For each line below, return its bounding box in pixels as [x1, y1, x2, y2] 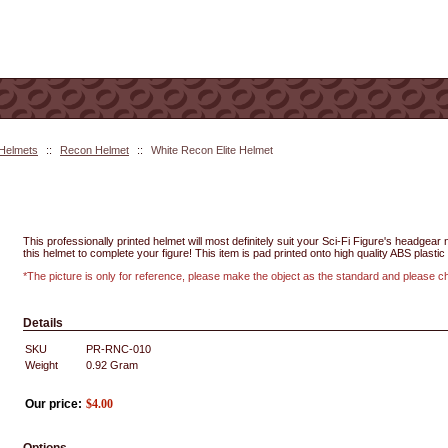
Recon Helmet [60, 144, 129, 156]
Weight [25, 359, 58, 371]
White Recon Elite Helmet [151, 144, 273, 156]
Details [23, 316, 63, 330]
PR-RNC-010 [86, 343, 151, 355]
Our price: [25, 397, 82, 411]
